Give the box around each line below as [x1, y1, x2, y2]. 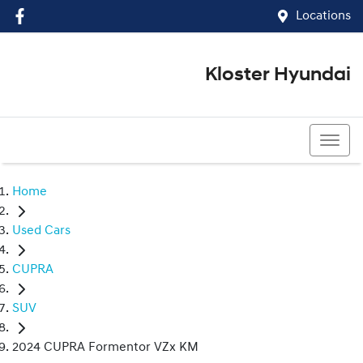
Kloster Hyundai [205, 66, 351, 85]
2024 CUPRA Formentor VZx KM [12, 341, 199, 355]
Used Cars [12, 224, 70, 238]
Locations [296, 10, 351, 23]
